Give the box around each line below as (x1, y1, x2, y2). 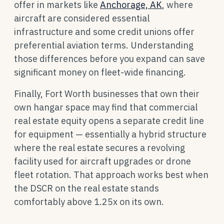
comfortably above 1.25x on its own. (14, 196, 164, 207)
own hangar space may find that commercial (14, 101, 197, 113)
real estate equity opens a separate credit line (14, 115, 204, 126)
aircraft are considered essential (14, 12, 149, 24)
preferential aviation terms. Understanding (14, 39, 193, 51)
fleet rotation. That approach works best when (14, 169, 208, 180)
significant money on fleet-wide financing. (14, 66, 186, 78)
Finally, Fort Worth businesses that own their (14, 88, 199, 99)
